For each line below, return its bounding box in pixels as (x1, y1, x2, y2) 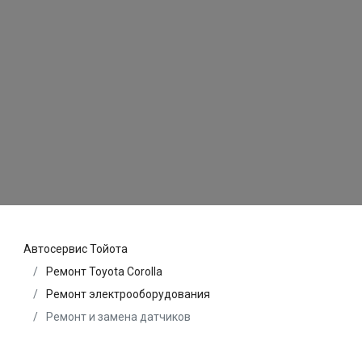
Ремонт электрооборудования (46, 287, 210, 301)
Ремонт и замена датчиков (44, 309, 191, 323)
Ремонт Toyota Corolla (46, 264, 162, 278)
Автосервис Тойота (23, 242, 128, 255)
